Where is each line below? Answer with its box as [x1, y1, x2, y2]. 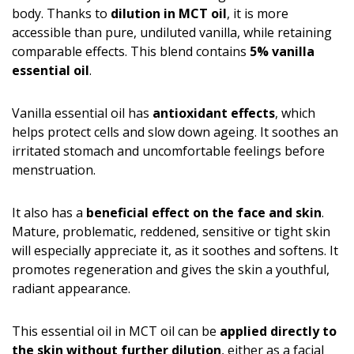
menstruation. [12, 160, 96, 179]
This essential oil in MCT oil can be [12, 322, 220, 340]
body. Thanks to [12, 4, 111, 22]
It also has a [12, 203, 86, 221]
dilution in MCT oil [111, 4, 227, 22]
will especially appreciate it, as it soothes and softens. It [12, 241, 338, 259]
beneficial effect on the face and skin [86, 203, 322, 221]
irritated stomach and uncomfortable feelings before [12, 141, 325, 160]
